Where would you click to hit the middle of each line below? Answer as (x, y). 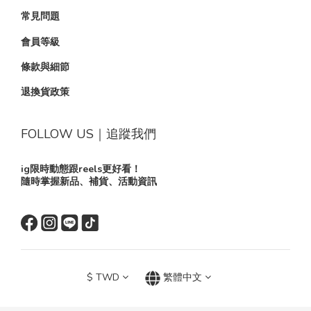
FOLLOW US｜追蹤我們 (89, 134)
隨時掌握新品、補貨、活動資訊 (89, 182)
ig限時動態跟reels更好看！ (81, 169)
